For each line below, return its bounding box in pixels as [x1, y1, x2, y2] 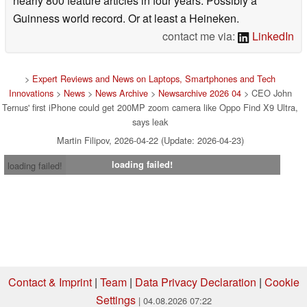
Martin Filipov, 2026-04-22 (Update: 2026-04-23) [56, 134, 244, 147]
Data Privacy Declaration [134, 274, 256, 291]
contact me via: [162, 28, 238, 45]
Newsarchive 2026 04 [158, 86, 241, 100]
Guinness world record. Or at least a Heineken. [13, 10, 239, 27]
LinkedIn [249, 28, 294, 45]
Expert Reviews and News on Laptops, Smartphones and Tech [32, 72, 275, 86]
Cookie [264, 274, 299, 291]
